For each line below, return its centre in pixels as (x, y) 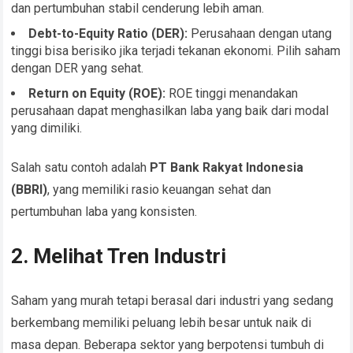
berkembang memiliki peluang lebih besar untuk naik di (162, 323)
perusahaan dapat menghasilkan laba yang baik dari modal (170, 111)
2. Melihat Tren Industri (119, 256)
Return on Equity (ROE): (97, 94)
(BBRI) (30, 190)
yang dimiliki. (47, 128)
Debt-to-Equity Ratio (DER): (108, 34)
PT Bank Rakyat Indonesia (227, 168)
